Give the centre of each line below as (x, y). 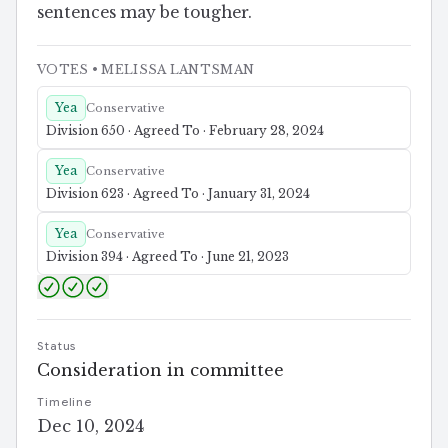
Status (57, 346)
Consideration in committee (160, 370)
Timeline (65, 402)
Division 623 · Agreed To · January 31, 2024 (178, 194)
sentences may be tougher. (144, 13)
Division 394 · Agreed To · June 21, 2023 (167, 257)
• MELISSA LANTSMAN (171, 70)
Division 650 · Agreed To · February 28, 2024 (185, 131)
